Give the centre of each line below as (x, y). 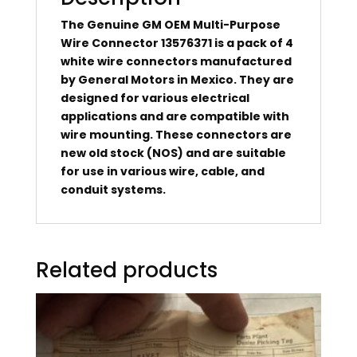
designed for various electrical (155, 98)
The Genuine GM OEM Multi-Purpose (170, 24)
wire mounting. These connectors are (176, 134)
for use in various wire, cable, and (162, 171)
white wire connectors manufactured (176, 61)
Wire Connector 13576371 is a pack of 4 (177, 43)
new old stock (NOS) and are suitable (173, 153)
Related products (126, 270)
